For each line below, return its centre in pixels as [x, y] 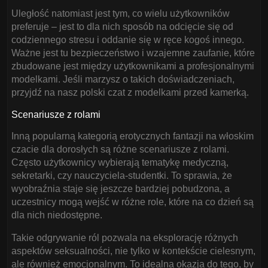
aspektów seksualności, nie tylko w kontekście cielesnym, [133, 251]
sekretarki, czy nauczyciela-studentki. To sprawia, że [122, 176]
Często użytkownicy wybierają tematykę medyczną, [120, 162]
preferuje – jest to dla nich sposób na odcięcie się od [122, 27]
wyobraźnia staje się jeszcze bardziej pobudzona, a [121, 189]
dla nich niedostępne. [57, 215]
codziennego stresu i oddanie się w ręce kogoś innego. [128, 40]
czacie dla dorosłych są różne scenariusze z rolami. [120, 149]
